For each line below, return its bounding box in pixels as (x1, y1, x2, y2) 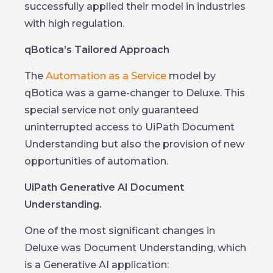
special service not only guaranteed (24, 104, 199, 116)
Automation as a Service (46, 70, 166, 82)
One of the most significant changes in (24, 225, 215, 236)
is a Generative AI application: (24, 259, 169, 271)
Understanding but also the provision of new (24, 138, 244, 150)
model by (166, 70, 216, 82)
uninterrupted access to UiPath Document (24, 121, 235, 133)
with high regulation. (24, 18, 124, 29)
